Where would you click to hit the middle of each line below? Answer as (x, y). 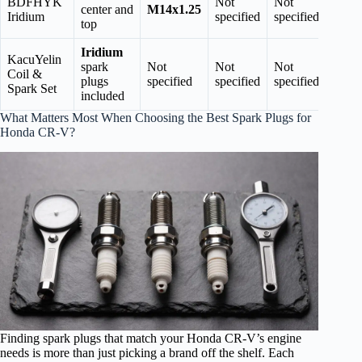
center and (107, 9)
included (103, 95)
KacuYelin (34, 59)
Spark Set (32, 88)
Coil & (25, 74)
